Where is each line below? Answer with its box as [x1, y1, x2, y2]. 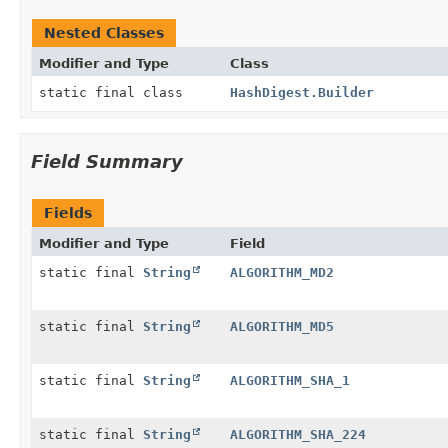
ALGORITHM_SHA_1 [229, 372, 350, 388]
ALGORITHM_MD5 [229, 318, 334, 334]
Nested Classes [44, 24, 164, 41]
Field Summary [31, 150, 183, 172]
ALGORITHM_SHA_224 [229, 426, 366, 442]
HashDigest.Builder [229, 84, 374, 100]
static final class [39, 84, 191, 100]
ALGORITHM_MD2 [229, 264, 334, 280]
